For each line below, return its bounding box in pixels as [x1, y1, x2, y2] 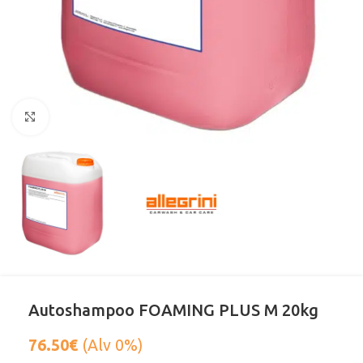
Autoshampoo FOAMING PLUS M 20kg [28, 301, 318, 320]
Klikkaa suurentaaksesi [48, 110, 173, 124]
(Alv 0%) [78, 336, 143, 355]
